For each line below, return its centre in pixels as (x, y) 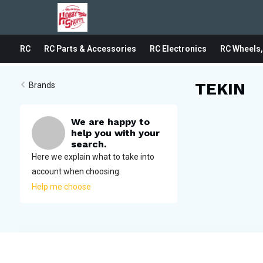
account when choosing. (76, 171)
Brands (42, 85)
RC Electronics (178, 49)
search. (88, 144)
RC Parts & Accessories (90, 49)
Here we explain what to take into (93, 157)
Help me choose (61, 187)
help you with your (115, 133)
